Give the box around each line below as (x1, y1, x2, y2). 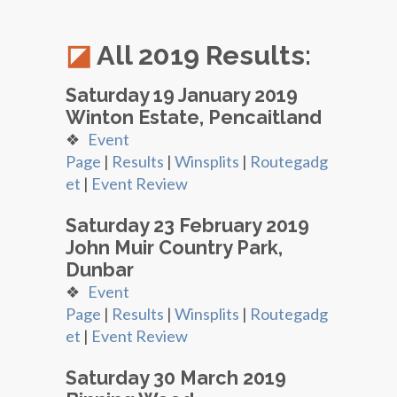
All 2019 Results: (97, 39, 311, 71)
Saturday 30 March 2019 (66, 367, 286, 389)
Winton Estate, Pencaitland (66, 106, 322, 128)
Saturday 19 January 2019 (66, 84, 298, 106)
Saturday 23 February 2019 (66, 214, 309, 237)
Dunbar (66, 259, 134, 281)
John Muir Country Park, (66, 237, 283, 259)
